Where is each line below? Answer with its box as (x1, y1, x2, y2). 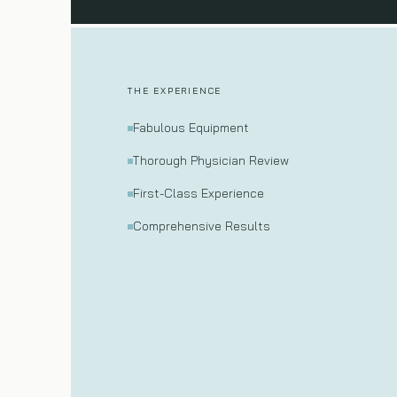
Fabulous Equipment (133, 120, 249, 136)
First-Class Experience (133, 185, 264, 201)
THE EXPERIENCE (128, 85, 222, 97)
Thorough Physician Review (133, 152, 289, 168)
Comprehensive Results (133, 218, 270, 234)
